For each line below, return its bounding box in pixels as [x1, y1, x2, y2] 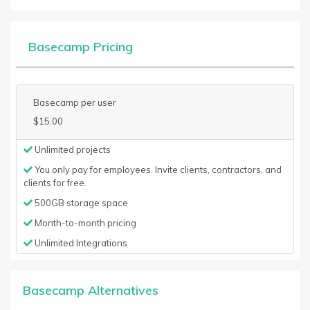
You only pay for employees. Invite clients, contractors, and [33, 164, 282, 175]
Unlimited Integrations [33, 237, 127, 248]
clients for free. [24, 177, 86, 188]
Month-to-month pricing [33, 217, 136, 228]
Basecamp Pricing [28, 39, 133, 55]
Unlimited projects [33, 144, 111, 155]
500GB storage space [33, 197, 128, 208]
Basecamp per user [33, 97, 116, 108]
